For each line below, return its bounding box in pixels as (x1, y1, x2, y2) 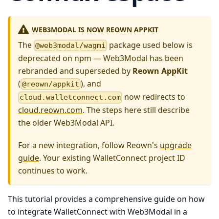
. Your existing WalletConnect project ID (39, 153, 185, 164)
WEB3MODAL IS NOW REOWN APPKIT (31, 24, 158, 34)
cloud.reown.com (18, 105, 83, 116)
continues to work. (18, 165, 88, 176)
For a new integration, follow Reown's (18, 140, 160, 151)
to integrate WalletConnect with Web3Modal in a (8, 206, 187, 218)
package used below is (107, 39, 193, 50)
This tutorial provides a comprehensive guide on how (8, 194, 205, 205)
